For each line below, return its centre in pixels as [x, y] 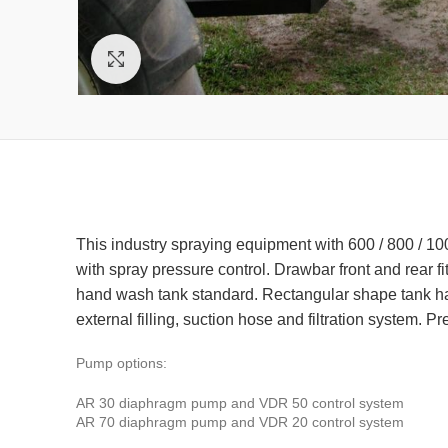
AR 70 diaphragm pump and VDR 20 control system [240, 421]
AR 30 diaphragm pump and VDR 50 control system [240, 402]
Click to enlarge [189, 58]
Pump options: [121, 362]
